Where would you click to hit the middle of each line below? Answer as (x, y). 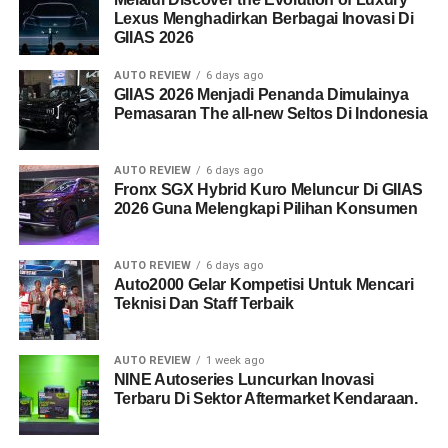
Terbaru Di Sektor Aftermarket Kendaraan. (265, 398)
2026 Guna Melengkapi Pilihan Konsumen (265, 208)
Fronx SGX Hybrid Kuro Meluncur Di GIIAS (268, 189)
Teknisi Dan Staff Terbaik (203, 303)
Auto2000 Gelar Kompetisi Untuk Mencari (263, 284)
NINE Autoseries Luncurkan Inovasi (244, 379)
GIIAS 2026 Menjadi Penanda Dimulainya (261, 94)
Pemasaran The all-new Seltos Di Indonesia (270, 113)
